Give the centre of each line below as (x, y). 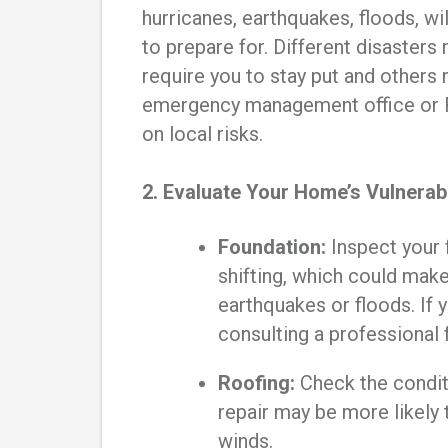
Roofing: (256, 383)
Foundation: (272, 247)
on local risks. (205, 134)
